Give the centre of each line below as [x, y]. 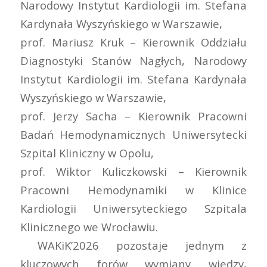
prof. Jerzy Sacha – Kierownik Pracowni [133, 116]
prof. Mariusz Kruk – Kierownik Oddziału [133, 42]
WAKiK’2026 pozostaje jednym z [133, 245]
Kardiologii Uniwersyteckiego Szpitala [133, 208]
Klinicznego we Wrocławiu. [89, 226]
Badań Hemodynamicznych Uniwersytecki [133, 134]
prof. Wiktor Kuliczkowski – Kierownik [133, 171]
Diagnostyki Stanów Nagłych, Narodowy [133, 60]
